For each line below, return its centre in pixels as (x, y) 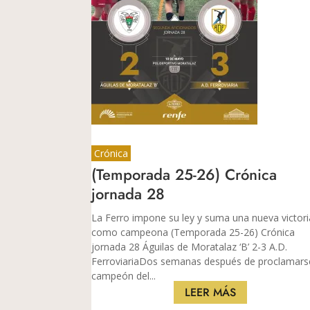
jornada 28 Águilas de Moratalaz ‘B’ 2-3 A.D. (189, 246)
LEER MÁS (211, 292)
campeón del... (124, 275)
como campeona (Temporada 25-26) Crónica (193, 232)
